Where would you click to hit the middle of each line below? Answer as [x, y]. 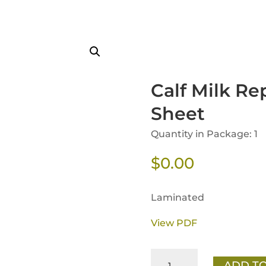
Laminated [177, 197]
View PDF [174, 223]
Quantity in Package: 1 [204, 134]
